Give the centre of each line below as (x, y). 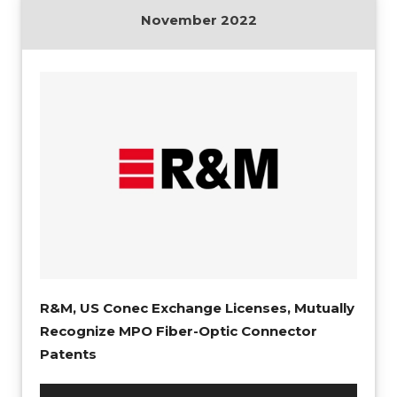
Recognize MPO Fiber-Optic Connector (179, 331)
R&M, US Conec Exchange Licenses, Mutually (197, 307)
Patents (68, 354)
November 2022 (198, 20)
